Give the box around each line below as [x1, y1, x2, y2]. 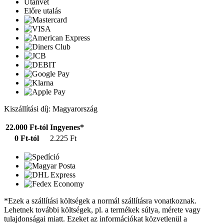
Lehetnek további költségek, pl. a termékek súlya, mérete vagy [4, 205, 200, 214]
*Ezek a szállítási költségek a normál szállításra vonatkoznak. [4, 196, 196, 205]
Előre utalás [24, 6, 61, 15]
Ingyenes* [50, 123, 84, 132]
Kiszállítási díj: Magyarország [4, 104, 97, 113]
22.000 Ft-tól [5, 123, 48, 132]
